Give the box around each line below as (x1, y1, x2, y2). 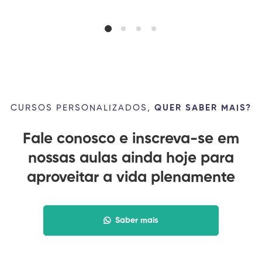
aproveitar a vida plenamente (27, 170, 235, 185)
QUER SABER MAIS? (154, 103, 251, 112)
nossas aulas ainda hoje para (28, 150, 234, 166)
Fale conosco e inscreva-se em (23, 131, 239, 147)
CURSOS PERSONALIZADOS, (11, 103, 154, 112)
